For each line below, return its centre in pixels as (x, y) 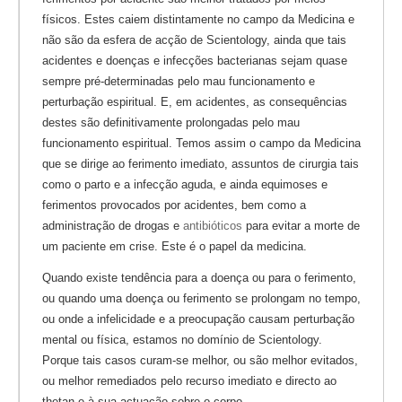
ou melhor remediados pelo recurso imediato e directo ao (189, 381)
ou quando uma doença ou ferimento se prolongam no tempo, (201, 299)
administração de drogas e (113, 226)
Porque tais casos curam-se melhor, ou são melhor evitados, (200, 361)
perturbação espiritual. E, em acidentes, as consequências (195, 102)
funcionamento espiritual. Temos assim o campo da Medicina (201, 144)
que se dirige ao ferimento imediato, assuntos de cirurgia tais (201, 164)
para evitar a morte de (301, 226)
